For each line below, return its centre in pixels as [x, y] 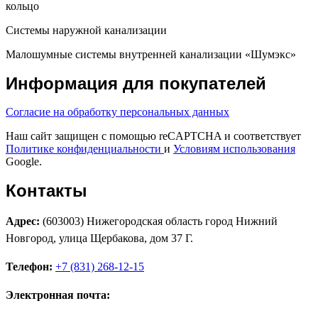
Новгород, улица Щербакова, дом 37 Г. [99, 238]
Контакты [46, 191]
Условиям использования [234, 149]
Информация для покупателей [136, 83]
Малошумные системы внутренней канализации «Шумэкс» [151, 54]
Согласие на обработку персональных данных [117, 112]
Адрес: [24, 221]
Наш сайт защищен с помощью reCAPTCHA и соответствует [153, 136]
